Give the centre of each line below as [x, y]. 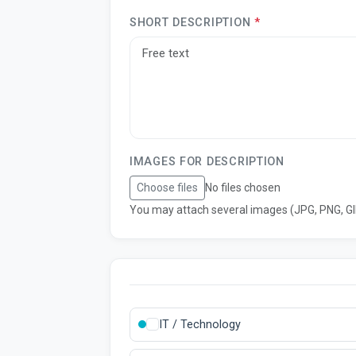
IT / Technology [200, 324]
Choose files [167, 187]
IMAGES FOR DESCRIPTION [207, 162]
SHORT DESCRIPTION [192, 23]
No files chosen [243, 187]
